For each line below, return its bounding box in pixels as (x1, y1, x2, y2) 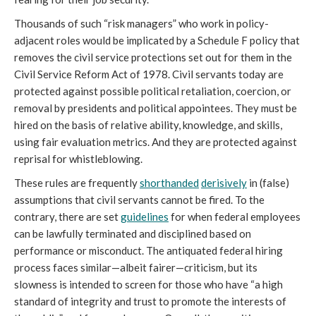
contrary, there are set (14, 210, 121, 223)
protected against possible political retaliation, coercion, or (14, 85, 291, 97)
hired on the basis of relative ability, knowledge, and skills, (14, 119, 282, 131)
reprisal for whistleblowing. (14, 152, 145, 165)
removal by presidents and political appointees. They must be (14, 102, 297, 114)
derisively (201, 176, 247, 189)
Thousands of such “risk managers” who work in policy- (14, 17, 269, 30)
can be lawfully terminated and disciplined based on (14, 227, 251, 240)
